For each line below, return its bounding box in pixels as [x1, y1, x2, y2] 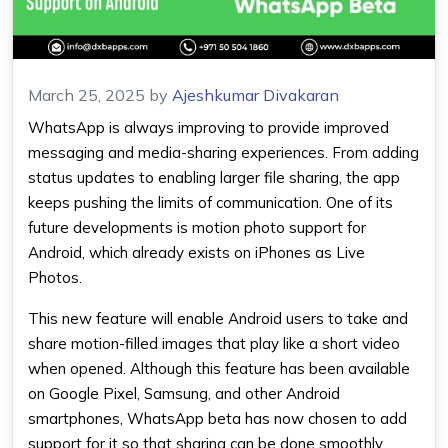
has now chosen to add [245, 408, 407, 428]
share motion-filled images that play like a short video [28, 333, 400, 353]
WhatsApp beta [127, 408, 245, 428]
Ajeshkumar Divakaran [172, 84, 339, 105]
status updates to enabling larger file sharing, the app [28, 167, 400, 187]
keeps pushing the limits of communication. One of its [28, 192, 393, 212]
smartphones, [28, 408, 127, 428]
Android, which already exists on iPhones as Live [28, 242, 365, 262]
